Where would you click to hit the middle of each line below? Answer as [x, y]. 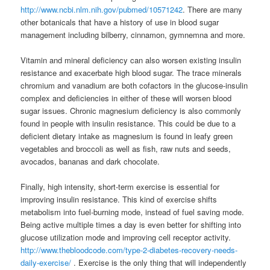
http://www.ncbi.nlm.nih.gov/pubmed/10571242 [102, 9]
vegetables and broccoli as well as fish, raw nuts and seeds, [126, 148]
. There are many [213, 9]
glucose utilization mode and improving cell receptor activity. [126, 237]
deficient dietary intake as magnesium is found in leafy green [127, 136]
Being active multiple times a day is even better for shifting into [131, 224]
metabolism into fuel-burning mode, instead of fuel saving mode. [133, 212]
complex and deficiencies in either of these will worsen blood [126, 98]
